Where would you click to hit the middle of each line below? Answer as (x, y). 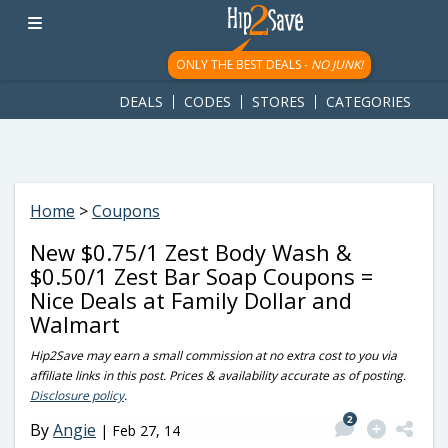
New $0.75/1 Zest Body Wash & (191, 252)
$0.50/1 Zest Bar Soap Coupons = (201, 276)
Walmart (75, 324)
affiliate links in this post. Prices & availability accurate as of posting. (218, 375)
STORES (278, 101)
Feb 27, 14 (146, 430)
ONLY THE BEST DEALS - (243, 64)
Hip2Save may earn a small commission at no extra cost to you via (213, 355)
